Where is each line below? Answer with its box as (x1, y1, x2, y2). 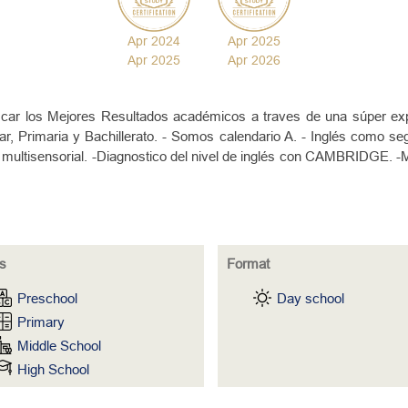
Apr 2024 (127, 34, 180, 48)
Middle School (16, 338, 101, 353)
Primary (16, 314, 65, 330)
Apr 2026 (228, 53, 280, 67)
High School (16, 362, 89, 377)
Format (227, 256, 270, 271)
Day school (276, 291, 344, 306)
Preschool (16, 291, 77, 306)
